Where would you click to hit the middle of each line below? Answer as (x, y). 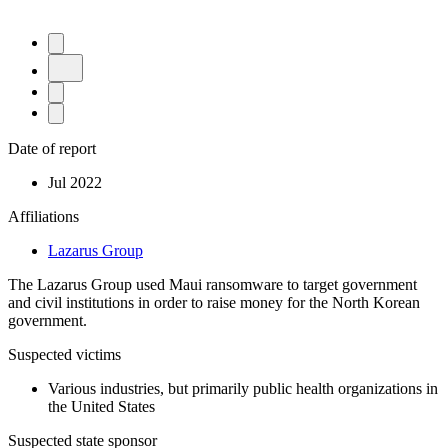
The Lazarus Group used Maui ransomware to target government (212, 284)
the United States (101, 406)
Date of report (52, 148)
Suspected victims (64, 354)
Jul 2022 (75, 182)
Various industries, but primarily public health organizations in (243, 388)
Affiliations (43, 216)
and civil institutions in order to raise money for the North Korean (214, 302)
